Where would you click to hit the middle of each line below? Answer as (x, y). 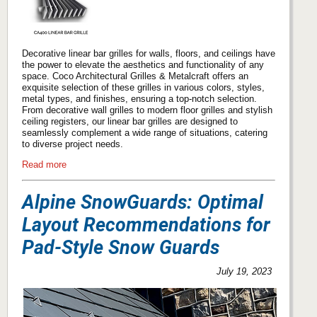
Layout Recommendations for (146, 225)
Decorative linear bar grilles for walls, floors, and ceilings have (149, 53)
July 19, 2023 (244, 272)
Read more (44, 164)
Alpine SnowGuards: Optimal (143, 203)
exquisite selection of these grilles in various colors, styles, (143, 87)
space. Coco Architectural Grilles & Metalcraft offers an (135, 76)
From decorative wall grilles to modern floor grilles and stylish (147, 110)
